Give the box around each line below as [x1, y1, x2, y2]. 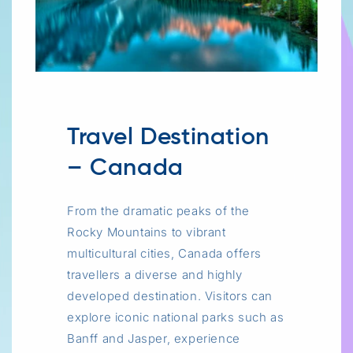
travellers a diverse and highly [67, 266, 243, 282]
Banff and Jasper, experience [67, 330, 240, 346]
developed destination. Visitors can [67, 288, 273, 303]
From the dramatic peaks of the [67, 203, 251, 218]
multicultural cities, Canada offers [67, 245, 262, 261]
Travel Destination [67, 125, 269, 150]
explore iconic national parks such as [67, 309, 284, 325]
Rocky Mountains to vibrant [67, 224, 226, 240]
